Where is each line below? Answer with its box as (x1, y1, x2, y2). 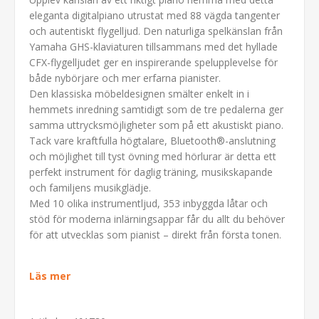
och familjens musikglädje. (29, 180, 151, 194)
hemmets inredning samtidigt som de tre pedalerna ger (29, 102, 283, 116)
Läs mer (29, 268, 70, 283)
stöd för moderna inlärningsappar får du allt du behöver (29, 211, 285, 226)
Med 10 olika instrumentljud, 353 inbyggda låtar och (29, 196, 268, 210)
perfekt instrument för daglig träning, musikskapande (29, 164, 273, 179)
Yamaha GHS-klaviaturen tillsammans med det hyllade (29, 39, 278, 53)
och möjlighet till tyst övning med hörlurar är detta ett (29, 149, 276, 163)
